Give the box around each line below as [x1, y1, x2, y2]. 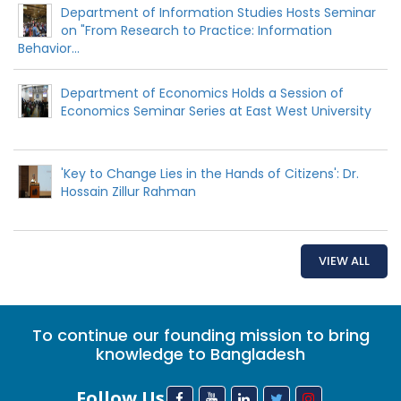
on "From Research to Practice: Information [61, 21, 332, 39]
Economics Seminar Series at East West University [61, 101, 371, 120]
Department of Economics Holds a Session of [61, 83, 344, 102]
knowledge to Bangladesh [96, 342, 305, 365]
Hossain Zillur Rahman [61, 182, 196, 200]
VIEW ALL [319, 252, 370, 269]
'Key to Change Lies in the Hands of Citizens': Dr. [61, 164, 359, 183]
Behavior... [18, 38, 80, 57]
